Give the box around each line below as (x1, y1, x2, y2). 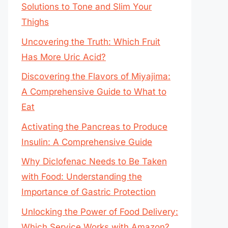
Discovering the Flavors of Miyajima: (21, 71, 170, 81)
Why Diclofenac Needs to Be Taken (21, 156, 167, 166)
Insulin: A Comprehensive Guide (21, 136, 152, 147)
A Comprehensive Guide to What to (21, 87, 166, 97)
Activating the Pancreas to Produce (21, 121, 167, 132)
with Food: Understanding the (21, 172, 142, 182)
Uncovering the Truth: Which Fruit (21, 36, 160, 47)
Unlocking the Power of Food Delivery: (21, 206, 178, 217)
